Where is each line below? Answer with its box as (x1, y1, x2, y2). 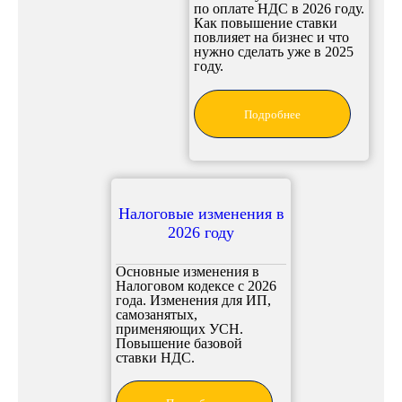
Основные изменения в (116, 264, 259, 280)
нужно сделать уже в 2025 (194, 43, 354, 59)
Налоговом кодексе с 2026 (116, 278, 276, 294)
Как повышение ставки (194, 14, 337, 31)
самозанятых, (116, 307, 197, 323)
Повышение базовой (116, 336, 242, 352)
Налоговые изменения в (118, 205, 284, 223)
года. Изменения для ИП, (116, 293, 271, 309)
